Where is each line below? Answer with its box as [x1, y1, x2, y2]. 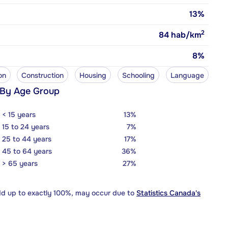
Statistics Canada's [136, 188, 201, 197]
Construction [21, 70, 64, 80]
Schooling [122, 70, 155, 80]
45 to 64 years [2, 146, 52, 156]
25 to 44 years [2, 134, 51, 144]
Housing [79, 70, 107, 80]
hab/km [169, 29, 201, 40]
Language [170, 70, 204, 80]
